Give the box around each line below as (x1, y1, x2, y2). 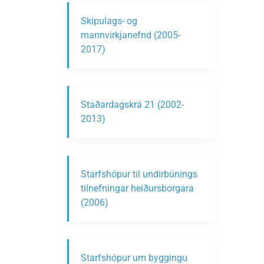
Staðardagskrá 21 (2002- (81, 99, 184, 110)
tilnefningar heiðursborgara (81, 183, 194, 194)
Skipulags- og (81, 15, 137, 27)
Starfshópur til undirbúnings (81, 169, 197, 180)
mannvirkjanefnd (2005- (81, 29, 180, 41)
